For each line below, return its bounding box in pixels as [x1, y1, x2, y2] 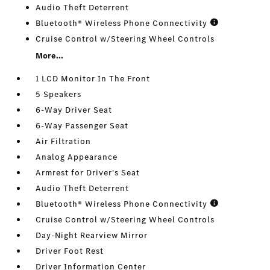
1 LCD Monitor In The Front [36, 73, 151, 85]
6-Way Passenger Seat [36, 120, 129, 132]
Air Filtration [36, 136, 92, 148]
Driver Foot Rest [36, 245, 104, 257]
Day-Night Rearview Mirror [36, 230, 148, 242]
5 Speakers [36, 89, 82, 101]
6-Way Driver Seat [36, 104, 113, 116]
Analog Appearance [36, 151, 118, 163]
